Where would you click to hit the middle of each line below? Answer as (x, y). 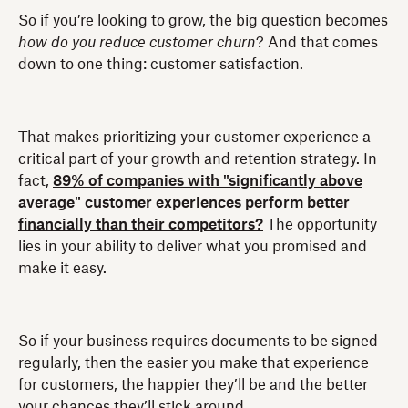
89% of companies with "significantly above (208, 181)
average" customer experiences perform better (184, 203)
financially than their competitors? (141, 224)
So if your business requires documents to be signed (198, 341)
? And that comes (317, 42)
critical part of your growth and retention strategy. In (198, 159)
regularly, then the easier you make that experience (194, 363)
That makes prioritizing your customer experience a (194, 137)
